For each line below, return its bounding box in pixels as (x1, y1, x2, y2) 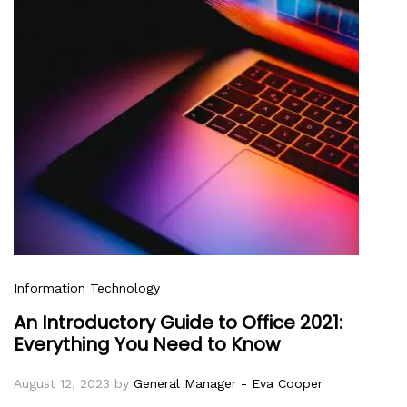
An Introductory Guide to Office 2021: (14, 309, 342, 335)
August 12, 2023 (14, 375, 110, 391)
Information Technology (14, 280, 160, 295)
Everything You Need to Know (14, 331, 280, 357)
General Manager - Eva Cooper (134, 375, 323, 391)
